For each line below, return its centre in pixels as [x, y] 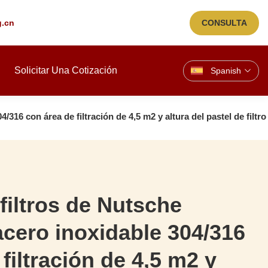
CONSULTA [224, 22]
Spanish [226, 70]
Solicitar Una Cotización [66, 70]
